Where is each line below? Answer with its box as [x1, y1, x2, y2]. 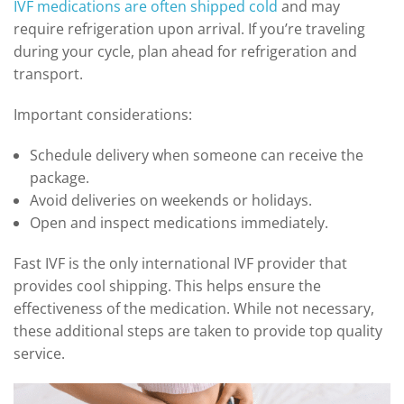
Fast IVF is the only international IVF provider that [14, 252, 347, 273]
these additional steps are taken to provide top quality [14, 320, 382, 341]
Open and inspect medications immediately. [29, 212, 328, 233]
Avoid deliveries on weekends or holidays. [29, 189, 312, 210]
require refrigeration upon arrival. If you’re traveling [14, 18, 365, 39]
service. [14, 343, 65, 363]
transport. [14, 63, 83, 84]
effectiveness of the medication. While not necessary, [14, 298, 374, 318]
